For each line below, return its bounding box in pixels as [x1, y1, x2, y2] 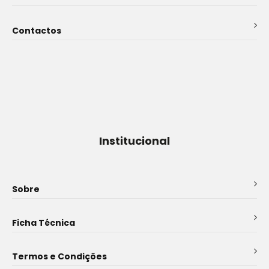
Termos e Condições [12, 250, 107, 262]
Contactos [12, 25, 61, 37]
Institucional [99, 133, 170, 148]
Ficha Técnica [12, 217, 75, 229]
